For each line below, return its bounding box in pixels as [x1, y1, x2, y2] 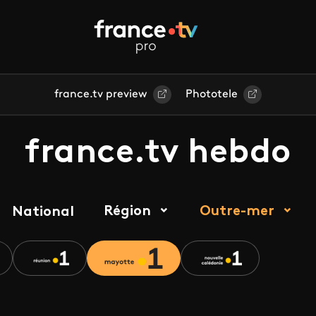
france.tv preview [54, 89, 147, 100]
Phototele [186, 89, 238, 100]
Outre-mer [199, 205, 274, 219]
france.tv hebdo [25, 137, 291, 171]
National [11, 205, 74, 219]
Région [103, 205, 151, 219]
